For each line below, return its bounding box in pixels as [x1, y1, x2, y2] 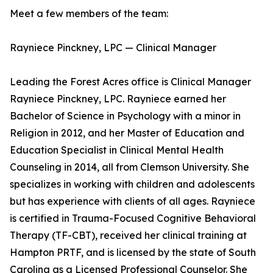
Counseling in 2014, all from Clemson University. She [10, 161, 249, 174]
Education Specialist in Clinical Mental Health [10, 144, 224, 157]
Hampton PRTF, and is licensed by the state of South [10, 246, 256, 259]
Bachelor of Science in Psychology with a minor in [10, 110, 241, 122]
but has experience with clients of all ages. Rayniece [10, 195, 255, 208]
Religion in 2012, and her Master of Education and [10, 127, 244, 140]
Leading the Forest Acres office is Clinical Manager [10, 76, 251, 88]
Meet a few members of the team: [10, 7, 168, 20]
